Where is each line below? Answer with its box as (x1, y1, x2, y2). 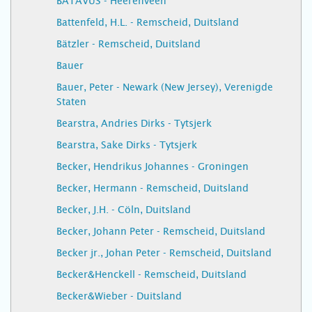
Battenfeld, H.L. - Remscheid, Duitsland (56, 17, 239, 28)
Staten (56, 96, 86, 107)
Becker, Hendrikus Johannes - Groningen (56, 161, 249, 172)
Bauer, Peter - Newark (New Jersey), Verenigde (56, 81, 273, 93)
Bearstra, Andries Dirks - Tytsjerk (56, 118, 212, 129)
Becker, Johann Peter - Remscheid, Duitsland (56, 226, 265, 237)
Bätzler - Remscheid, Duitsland (56, 38, 201, 49)
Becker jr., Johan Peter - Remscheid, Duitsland (56, 247, 272, 258)
